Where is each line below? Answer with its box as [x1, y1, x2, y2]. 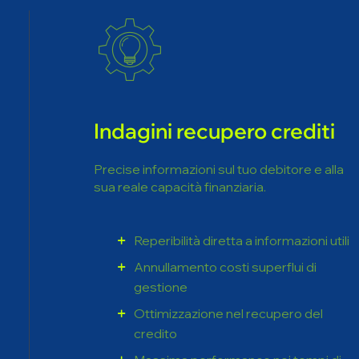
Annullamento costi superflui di [133, 192, 317, 208]
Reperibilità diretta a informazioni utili [133, 165, 349, 181]
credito [133, 258, 177, 274]
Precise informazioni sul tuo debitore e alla [93, 94, 344, 110]
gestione [133, 212, 188, 228]
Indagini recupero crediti [93, 50, 335, 77]
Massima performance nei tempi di [133, 284, 341, 301]
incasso [133, 305, 180, 321]
